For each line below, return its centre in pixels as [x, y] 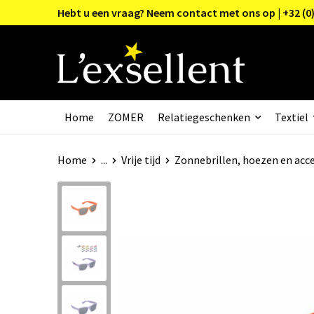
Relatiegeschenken [204, 117]
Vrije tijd [141, 159]
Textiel [291, 117]
